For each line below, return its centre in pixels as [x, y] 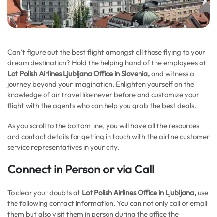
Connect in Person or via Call [81, 169]
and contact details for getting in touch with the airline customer [108, 136]
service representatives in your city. [63, 147]
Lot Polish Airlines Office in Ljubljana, [139, 193]
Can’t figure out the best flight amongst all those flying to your [106, 52]
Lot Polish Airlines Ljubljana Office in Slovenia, [79, 73]
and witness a [173, 73]
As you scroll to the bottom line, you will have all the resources [103, 126]
